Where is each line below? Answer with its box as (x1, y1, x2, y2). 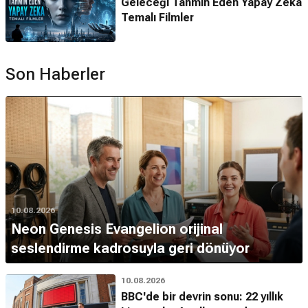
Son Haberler (5, 65, 105, 85)
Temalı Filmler (121, 11, 194, 25)
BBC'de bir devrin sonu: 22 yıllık (121, 290, 283, 304)
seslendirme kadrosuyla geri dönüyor (11, 240, 250, 257)
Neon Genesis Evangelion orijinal (11, 221, 223, 238)
